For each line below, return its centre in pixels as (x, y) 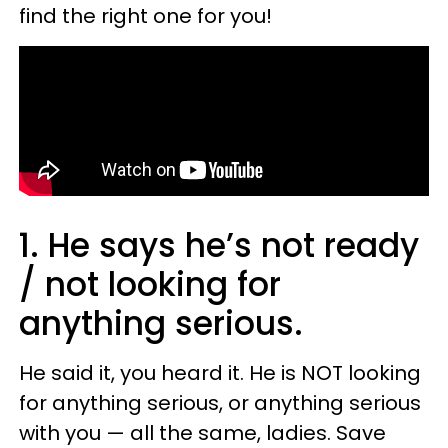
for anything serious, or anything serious (220, 403)
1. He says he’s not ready (219, 245)
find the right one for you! (145, 16)
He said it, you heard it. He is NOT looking (220, 373)
